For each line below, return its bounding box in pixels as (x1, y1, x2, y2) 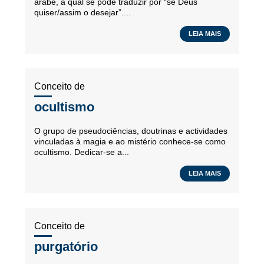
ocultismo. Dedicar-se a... (34, 147, 129, 157)
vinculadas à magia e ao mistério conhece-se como (34, 137, 226, 146)
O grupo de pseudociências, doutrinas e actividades (34, 126, 227, 136)
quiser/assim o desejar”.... (34, 8, 131, 17)
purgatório (34, 239, 98, 254)
